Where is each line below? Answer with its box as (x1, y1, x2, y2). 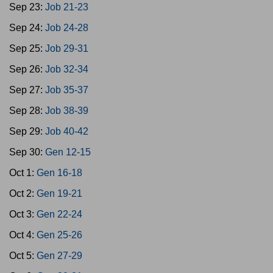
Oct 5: (9, 250, 37, 261)
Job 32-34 (45, 64, 88, 74)
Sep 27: (9, 85, 45, 95)
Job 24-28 (45, 23, 88, 33)
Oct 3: (9, 209, 37, 219)
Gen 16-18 (37, 168, 82, 178)
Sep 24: (9, 23, 45, 33)
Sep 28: (9, 105, 45, 116)
